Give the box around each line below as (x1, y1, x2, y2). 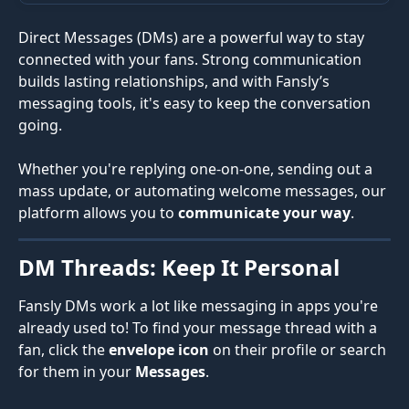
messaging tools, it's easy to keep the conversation (18, 93, 374, 113)
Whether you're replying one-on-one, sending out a (18, 159, 376, 180)
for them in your (18, 362, 135, 383)
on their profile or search (209, 340, 390, 361)
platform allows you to (18, 203, 178, 224)
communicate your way (178, 203, 351, 224)
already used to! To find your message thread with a (18, 318, 381, 339)
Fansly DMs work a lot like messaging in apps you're (18, 296, 382, 317)
